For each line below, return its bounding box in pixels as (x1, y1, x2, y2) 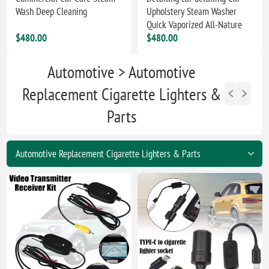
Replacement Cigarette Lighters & (22, 82, 222, 105)
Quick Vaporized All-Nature (147, 17, 243, 31)
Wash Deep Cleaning (16, 4, 88, 18)
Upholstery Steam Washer (147, 4, 237, 18)
